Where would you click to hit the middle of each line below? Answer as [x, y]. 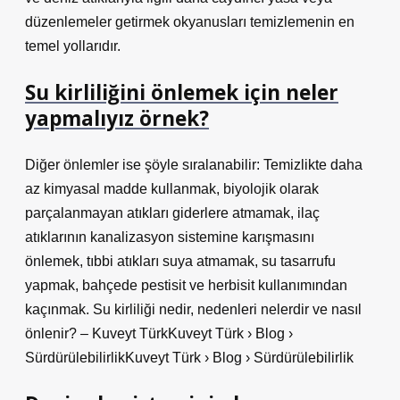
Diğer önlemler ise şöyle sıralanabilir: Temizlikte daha [194, 165]
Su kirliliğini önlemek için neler [182, 92]
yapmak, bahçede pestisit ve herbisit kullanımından [186, 285]
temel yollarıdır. [73, 46]
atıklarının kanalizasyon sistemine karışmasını [170, 237]
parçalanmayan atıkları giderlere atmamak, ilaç [172, 213]
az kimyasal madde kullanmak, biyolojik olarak [172, 189]
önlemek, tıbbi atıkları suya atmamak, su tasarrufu [180, 261]
